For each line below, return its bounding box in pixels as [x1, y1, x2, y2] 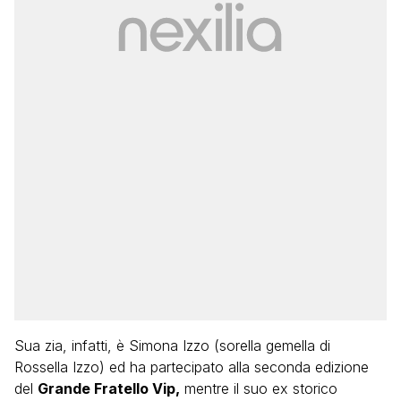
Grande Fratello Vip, [38, 380, 180, 397]
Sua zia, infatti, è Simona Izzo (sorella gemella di [14, 337, 330, 354]
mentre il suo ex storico [180, 380, 337, 397]
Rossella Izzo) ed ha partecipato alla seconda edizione [14, 358, 369, 376]
